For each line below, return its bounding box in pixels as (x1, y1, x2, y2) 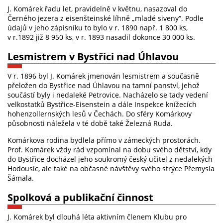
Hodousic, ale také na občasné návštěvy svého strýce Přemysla (7, 163, 215, 173)
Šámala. (7, 173, 34, 183)
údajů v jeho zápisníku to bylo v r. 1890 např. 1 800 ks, (7, 23, 188, 33)
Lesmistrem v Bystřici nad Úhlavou (7, 49, 179, 64)
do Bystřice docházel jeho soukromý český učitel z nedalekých (7, 154, 213, 164)
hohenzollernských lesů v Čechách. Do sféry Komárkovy (7, 109, 192, 119)
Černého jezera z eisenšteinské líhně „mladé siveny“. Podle (7, 13, 204, 23)
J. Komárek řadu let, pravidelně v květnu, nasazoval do (7, 4, 187, 14)
